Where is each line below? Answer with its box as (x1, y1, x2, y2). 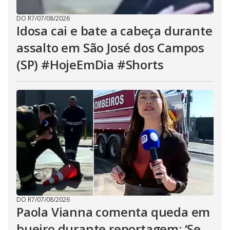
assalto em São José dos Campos (16, 39, 204, 56)
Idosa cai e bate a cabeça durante (16, 22, 213, 39)
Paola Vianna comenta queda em (16, 203, 210, 220)
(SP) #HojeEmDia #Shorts (16, 56, 164, 73)
